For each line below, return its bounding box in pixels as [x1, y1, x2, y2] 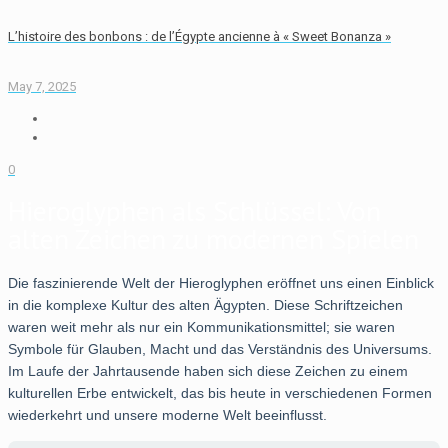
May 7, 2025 [8, 78, 76, 94]
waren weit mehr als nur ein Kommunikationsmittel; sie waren [8, 319, 395, 336]
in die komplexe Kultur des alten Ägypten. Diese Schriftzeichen [8, 297, 403, 314]
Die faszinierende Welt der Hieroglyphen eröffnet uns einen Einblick [8, 275, 434, 292]
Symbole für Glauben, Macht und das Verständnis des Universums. [8, 341, 432, 358]
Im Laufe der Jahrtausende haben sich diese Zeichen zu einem [8, 363, 408, 380]
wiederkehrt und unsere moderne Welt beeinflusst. [8, 407, 327, 424]
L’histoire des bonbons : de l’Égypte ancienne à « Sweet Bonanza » [8, 29, 391, 45]
